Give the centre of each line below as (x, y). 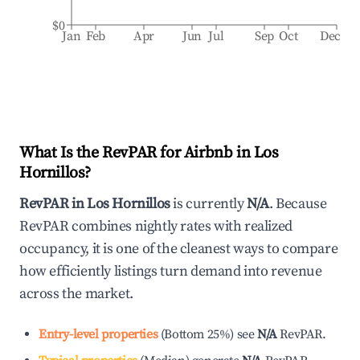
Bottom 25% (197, 334)
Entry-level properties (98, 334)
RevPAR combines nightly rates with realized (156, 226)
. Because (298, 204)
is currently (209, 204)
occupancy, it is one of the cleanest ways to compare (179, 249)
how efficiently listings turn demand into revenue (171, 271)
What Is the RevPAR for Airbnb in (137, 153)
